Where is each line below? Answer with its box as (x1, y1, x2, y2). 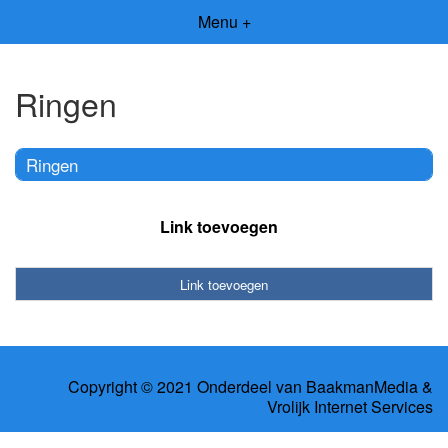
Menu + (197, 10, 251, 33)
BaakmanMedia (306, 375, 418, 399)
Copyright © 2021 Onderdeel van (68, 375, 306, 399)
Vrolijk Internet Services (267, 395, 433, 419)
